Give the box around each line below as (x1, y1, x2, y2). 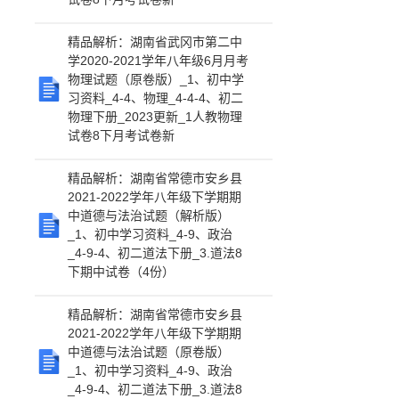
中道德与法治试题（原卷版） (68, 345, 231, 359)
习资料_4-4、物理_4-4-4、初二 (68, 91, 244, 105)
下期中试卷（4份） (68, 265, 175, 279)
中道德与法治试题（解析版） (68, 208, 231, 223)
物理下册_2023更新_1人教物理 (68, 110, 243, 124)
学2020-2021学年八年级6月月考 (68, 53, 249, 68)
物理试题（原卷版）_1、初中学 (68, 72, 245, 86)
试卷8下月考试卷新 (68, 128, 175, 142)
